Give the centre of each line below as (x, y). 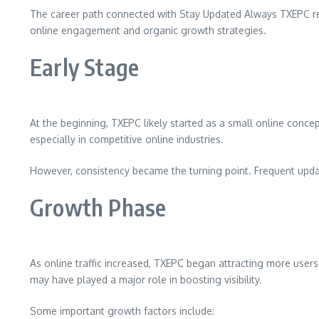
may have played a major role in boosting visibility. (146, 279)
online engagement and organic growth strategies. (148, 30)
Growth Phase (98, 207)
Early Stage (85, 67)
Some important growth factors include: (122, 311)
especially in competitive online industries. (127, 139)
